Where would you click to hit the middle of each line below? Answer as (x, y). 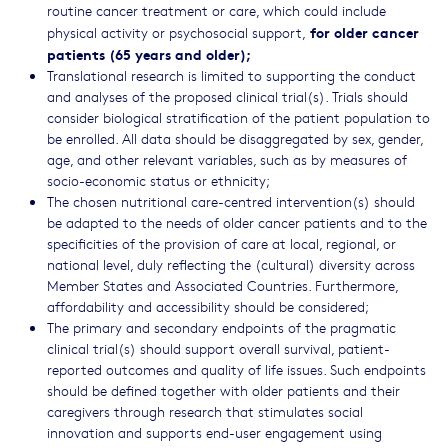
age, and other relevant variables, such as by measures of (227, 159)
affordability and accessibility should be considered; (208, 306)
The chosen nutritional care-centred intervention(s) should (231, 201)
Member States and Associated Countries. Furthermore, (222, 285)
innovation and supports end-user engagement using (214, 432)
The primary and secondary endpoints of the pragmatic (221, 327)
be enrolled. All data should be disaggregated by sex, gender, (235, 138)
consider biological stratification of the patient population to (238, 117)
